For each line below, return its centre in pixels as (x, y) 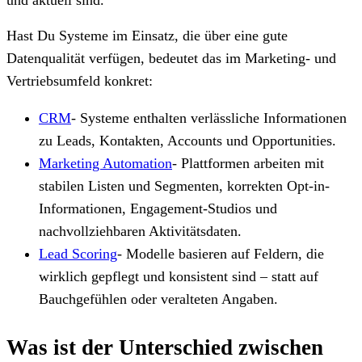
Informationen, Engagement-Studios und (158, 208)
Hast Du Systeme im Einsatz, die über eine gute (147, 35)
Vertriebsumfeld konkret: (80, 80)
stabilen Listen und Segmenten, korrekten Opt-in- (184, 185)
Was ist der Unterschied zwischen (165, 347)
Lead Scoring (78, 253)
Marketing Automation (105, 163)
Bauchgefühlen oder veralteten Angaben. (158, 299)
